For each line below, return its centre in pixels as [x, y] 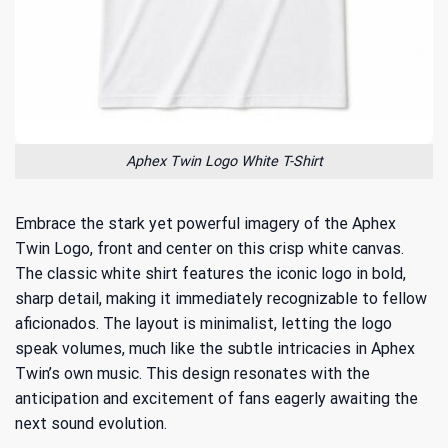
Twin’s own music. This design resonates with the [192, 373]
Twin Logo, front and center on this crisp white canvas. [209, 248]
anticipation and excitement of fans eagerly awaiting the [216, 398]
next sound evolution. [91, 423]
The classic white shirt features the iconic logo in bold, [210, 273]
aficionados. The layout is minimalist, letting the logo [203, 323]
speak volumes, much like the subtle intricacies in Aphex [215, 348]
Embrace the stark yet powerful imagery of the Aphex [205, 223]
